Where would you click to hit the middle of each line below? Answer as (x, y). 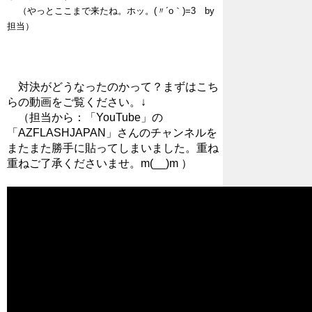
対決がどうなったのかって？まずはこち (113, 87)
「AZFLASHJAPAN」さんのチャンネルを (112, 133)
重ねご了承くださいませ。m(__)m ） (100, 164)
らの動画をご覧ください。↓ (77, 102)
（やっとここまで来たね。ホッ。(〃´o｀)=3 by (116, 11)
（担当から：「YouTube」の (85, 118)
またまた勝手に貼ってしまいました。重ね (113, 148)
